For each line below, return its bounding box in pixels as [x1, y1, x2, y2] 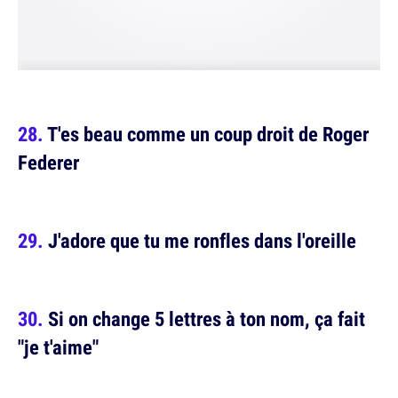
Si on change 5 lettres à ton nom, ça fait [48, 305, 365, 332]
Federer [18, 148, 79, 176]
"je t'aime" [18, 333, 99, 361]
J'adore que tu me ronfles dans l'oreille [48, 227, 356, 254]
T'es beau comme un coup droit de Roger [47, 120, 369, 147]
